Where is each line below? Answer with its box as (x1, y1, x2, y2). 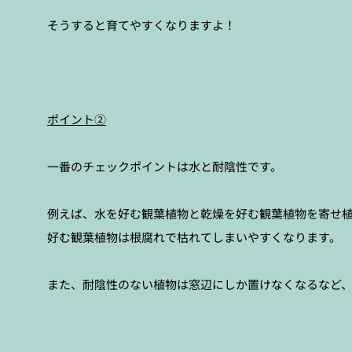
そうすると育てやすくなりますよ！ (47, 16, 236, 33)
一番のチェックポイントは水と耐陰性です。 (47, 158, 282, 174)
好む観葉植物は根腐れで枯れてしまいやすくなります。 (47, 229, 341, 245)
